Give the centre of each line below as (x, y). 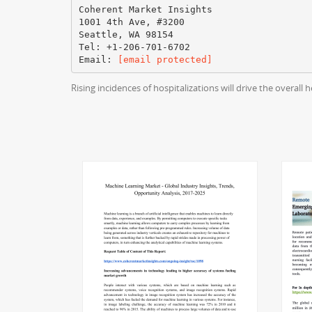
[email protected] (165, 59)
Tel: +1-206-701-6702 (134, 47)
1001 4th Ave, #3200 (131, 22)
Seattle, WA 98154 (126, 34)
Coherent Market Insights (145, 9)
